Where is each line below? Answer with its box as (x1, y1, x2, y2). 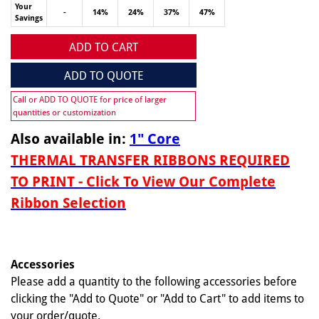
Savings (15, 14, 43, 23)
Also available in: (11, 130, 130, 147)
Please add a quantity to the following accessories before (11, 275, 297, 288)
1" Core (130, 130, 180, 147)
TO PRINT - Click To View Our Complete (11, 173, 276, 190)
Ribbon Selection (11, 194, 126, 211)
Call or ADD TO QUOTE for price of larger (13, 95, 167, 105)
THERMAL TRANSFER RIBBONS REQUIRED (11, 152, 290, 169)
